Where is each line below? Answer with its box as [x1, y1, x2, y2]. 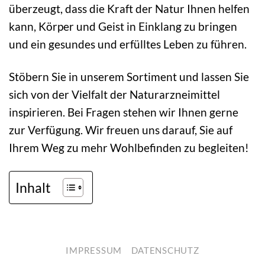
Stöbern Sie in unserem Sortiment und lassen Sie [9, 69, 249, 83]
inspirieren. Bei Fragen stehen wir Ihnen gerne [9, 105, 238, 119]
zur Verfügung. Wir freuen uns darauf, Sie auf [9, 122, 232, 137]
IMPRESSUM [66, 245, 122, 256]
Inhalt [15, 179, 51, 196]
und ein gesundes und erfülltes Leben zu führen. [9, 37, 247, 51]
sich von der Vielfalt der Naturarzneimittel [9, 87, 220, 101]
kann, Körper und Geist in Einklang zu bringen [9, 19, 237, 33]
